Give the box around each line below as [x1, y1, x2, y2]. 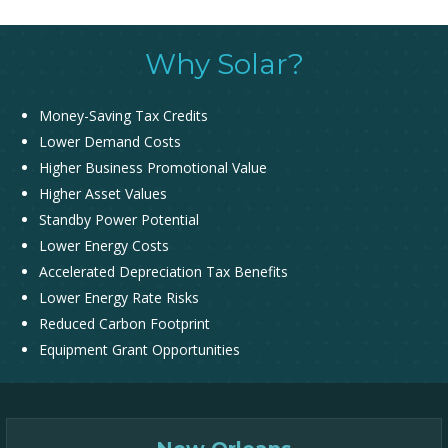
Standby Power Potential [39, 210, 199, 230]
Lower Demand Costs [39, 132, 181, 152]
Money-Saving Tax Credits [39, 106, 208, 126]
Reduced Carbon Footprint [39, 314, 210, 334]
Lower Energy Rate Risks [39, 288, 199, 308]
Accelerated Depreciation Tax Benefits [39, 262, 288, 282]
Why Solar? [144, 47, 304, 82]
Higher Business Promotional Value [39, 158, 267, 178]
